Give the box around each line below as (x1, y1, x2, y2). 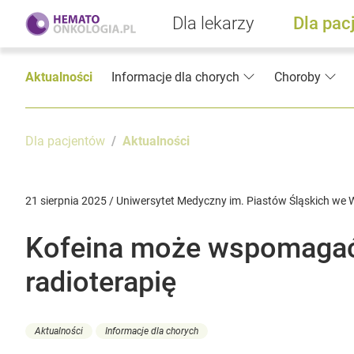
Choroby (274, 70, 321, 85)
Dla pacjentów (25, 134, 105, 149)
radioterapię (25, 265, 176, 299)
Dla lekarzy (172, 13, 254, 33)
